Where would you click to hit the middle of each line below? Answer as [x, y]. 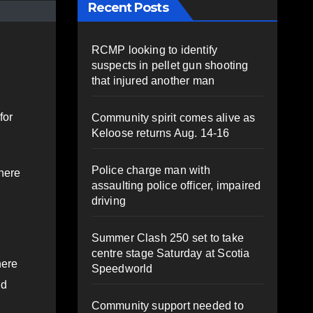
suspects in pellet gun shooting [170, 65]
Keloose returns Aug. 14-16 [160, 133]
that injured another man [153, 80]
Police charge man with [151, 170]
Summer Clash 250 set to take [168, 238]
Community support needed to [167, 305]
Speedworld [122, 268]
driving [108, 201]
